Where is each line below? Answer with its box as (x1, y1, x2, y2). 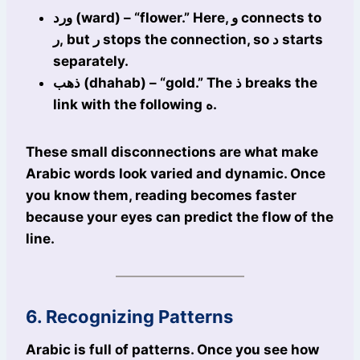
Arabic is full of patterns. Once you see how (26, 342, 319, 358)
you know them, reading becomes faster (26, 187, 297, 204)
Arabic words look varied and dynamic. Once (26, 166, 325, 182)
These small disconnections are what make (26, 144, 318, 161)
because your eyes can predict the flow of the (26, 209, 333, 226)
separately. (53, 53, 129, 70)
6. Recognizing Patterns (26, 306, 233, 328)
